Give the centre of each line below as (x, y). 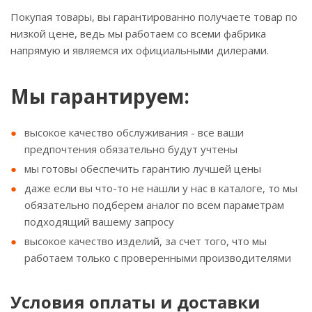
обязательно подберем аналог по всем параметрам (154, 205)
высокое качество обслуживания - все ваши (134, 132)
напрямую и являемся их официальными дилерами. (140, 50)
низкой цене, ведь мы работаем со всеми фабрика (138, 33)
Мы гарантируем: (100, 96)
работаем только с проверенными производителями (158, 258)
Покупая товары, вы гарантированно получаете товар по (154, 17)
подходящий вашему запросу (99, 221)
